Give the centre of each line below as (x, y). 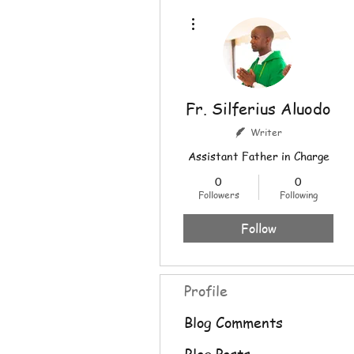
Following (298, 195)
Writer (266, 132)
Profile (206, 290)
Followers (218, 195)
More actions (225, 13)
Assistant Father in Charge (258, 156)
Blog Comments (233, 322)
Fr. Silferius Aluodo (258, 109)
